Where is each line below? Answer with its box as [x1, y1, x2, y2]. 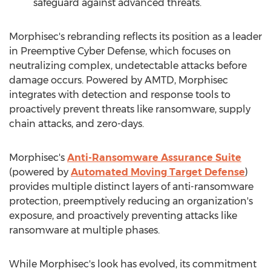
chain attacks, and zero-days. [9, 118, 144, 129]
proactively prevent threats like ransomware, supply [9, 103, 250, 115]
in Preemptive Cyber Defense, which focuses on [9, 45, 231, 57]
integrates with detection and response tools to [9, 89, 230, 100]
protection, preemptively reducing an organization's [9, 195, 253, 207]
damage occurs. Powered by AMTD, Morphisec [9, 74, 228, 86]
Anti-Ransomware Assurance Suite [67, 152, 241, 163]
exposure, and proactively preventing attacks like [9, 210, 237, 221]
